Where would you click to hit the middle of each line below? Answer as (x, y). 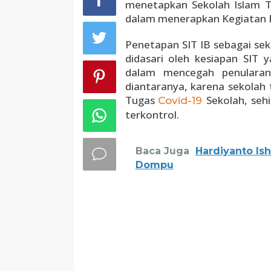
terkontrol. (152, 115)
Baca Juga (162, 151)
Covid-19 (182, 100)
